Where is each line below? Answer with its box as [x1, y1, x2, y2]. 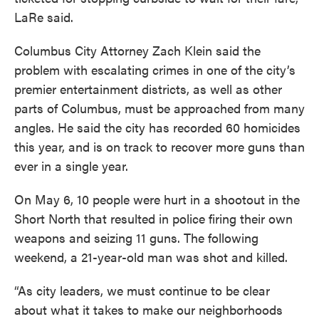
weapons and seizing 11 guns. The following [14, 228, 258, 246]
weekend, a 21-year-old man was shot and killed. [14, 247, 288, 266]
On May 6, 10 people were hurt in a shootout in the [14, 189, 300, 208]
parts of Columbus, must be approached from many [14, 98, 305, 117]
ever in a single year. [14, 156, 128, 174]
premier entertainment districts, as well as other [14, 79, 282, 98]
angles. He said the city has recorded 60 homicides [14, 117, 300, 136]
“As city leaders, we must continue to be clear [14, 281, 270, 299]
